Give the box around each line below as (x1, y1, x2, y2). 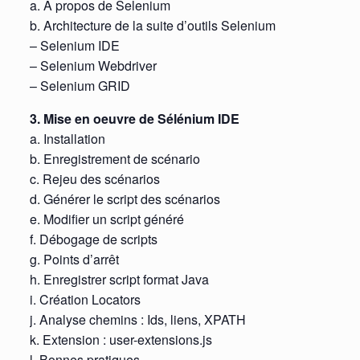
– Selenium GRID (29, 76, 130, 96)
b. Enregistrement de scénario (29, 149, 200, 169)
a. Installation (29, 129, 105, 149)
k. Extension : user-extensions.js (29, 330, 212, 350)
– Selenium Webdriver (29, 56, 157, 76)
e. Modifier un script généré (29, 210, 184, 229)
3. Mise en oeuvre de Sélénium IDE (29, 109, 239, 129)
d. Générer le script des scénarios (29, 190, 220, 209)
